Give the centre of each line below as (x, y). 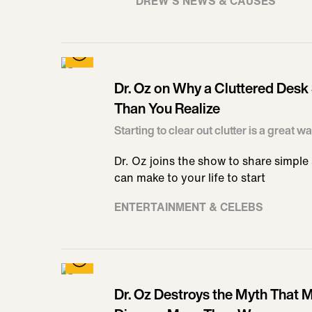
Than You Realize (167, 108)
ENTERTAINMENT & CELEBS (189, 207)
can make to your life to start (190, 178)
